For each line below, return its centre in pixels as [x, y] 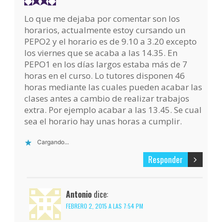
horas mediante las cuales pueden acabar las [113, 87]
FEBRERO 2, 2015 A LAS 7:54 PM [105, 206]
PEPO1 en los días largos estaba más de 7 [106, 64]
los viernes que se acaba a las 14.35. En [101, 53]
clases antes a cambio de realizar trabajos [107, 99]
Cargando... [53, 142]
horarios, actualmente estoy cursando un [105, 30]
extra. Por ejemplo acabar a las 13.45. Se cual [113, 110]
